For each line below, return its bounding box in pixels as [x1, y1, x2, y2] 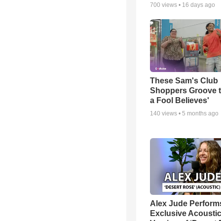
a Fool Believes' [150, 96, 209, 105]
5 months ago [182, 110, 219, 117]
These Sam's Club [150, 76, 218, 85]
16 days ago [182, 1, 215, 8]
